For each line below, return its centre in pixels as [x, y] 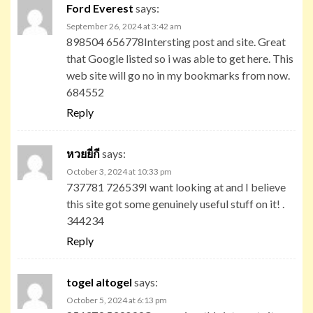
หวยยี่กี [83, 153]
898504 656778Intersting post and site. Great [176, 41]
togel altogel [99, 282]
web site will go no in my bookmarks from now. [178, 75]
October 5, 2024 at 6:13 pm [117, 300]
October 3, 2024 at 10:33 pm [119, 171]
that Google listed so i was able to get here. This [180, 58]
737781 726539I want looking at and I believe [176, 187]
